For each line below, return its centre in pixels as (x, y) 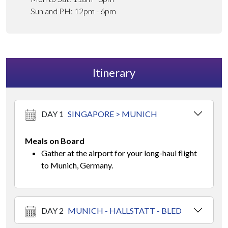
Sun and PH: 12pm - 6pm (73, 11)
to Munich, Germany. (77, 165)
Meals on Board (55, 141)
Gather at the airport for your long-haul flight (119, 153)
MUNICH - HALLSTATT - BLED (125, 210)
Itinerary (114, 73)
